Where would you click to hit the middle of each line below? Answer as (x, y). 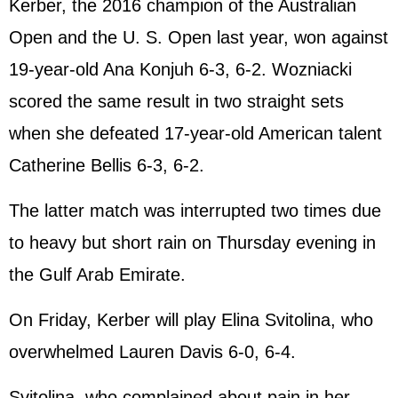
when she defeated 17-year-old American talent (195, 133)
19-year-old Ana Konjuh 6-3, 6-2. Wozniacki (180, 69)
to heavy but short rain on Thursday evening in (192, 243)
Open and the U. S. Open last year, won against (199, 37)
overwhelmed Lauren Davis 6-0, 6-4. (152, 352)
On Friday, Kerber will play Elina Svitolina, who (191, 320)
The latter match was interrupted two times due (195, 211)
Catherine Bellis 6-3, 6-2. (107, 165)
